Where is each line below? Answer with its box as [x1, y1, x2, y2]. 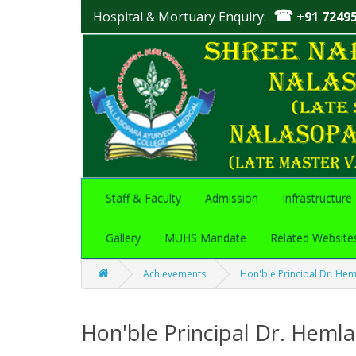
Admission [205, 191, 258, 206]
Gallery [106, 230, 141, 246]
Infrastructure [282, 191, 352, 206]
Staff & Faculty [106, 191, 181, 206]
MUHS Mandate [164, 230, 246, 246]
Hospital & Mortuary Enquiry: [93, 8, 266, 25]
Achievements [143, 267, 206, 281]
